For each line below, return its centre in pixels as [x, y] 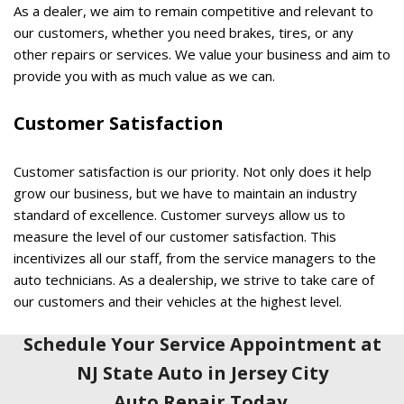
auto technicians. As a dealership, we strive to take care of [194, 279]
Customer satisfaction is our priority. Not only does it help [193, 171]
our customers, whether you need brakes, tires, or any [184, 32]
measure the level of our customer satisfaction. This [175, 236]
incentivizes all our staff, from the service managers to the [195, 257]
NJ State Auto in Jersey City [202, 372]
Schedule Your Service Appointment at [202, 344]
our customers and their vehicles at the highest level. [178, 301]
